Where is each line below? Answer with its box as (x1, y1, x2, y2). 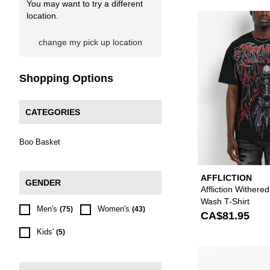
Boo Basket (19, 137, 60, 146)
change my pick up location (39, 37, 142, 47)
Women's (98, 204, 130, 213)
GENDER (25, 178, 61, 187)
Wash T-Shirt (201, 196, 250, 206)
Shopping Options (19, 72, 113, 84)
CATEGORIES (25, 107, 80, 117)
